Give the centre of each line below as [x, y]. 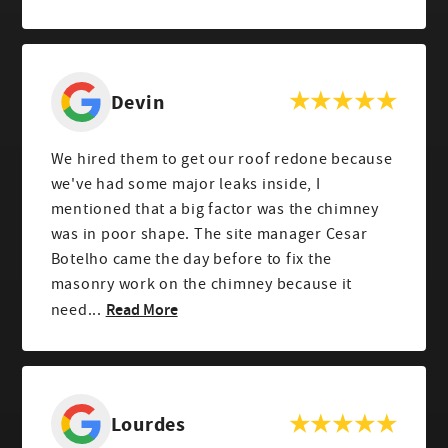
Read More [141, 308]
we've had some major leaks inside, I [185, 183]
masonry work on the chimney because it [201, 283]
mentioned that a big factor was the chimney [214, 208]
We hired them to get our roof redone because [221, 158]
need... [76, 309]
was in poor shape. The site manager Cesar [209, 233]
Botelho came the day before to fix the [191, 258]
